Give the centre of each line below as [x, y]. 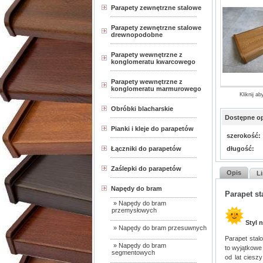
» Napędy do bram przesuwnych [159, 228]
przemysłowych [134, 210]
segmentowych [133, 252]
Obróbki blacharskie [142, 109]
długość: [240, 149]
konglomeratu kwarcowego [153, 62]
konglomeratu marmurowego [156, 89]
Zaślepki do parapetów [146, 168]
